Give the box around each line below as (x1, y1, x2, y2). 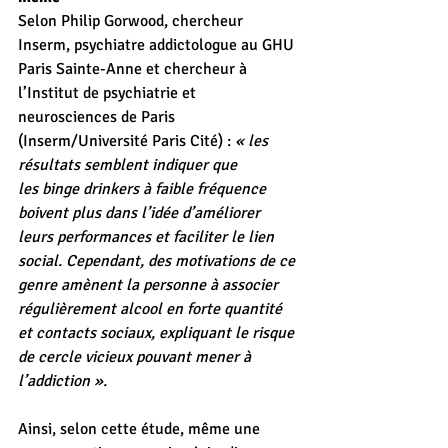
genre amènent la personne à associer (18, 275, 282, 295)
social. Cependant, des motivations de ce (18, 251, 299, 271)
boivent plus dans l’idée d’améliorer (18, 203, 264, 223)
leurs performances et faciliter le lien (18, 227, 278, 247)
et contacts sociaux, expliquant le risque (18, 323, 298, 343)
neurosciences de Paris (18, 107, 179, 127)
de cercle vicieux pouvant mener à (18, 347, 255, 367)
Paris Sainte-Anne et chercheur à (18, 59, 251, 79)
